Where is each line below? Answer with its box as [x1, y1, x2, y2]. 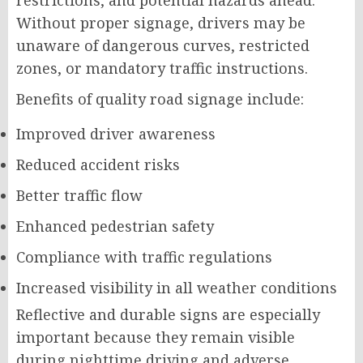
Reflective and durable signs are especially [16, 305, 320, 325]
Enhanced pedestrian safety [16, 216, 214, 237]
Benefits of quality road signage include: [16, 89, 304, 109]
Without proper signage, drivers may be [16, 13, 305, 33]
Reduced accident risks [16, 155, 180, 175]
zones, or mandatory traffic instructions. [16, 58, 308, 79]
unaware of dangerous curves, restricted [16, 36, 310, 56]
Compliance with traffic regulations [16, 247, 272, 267]
